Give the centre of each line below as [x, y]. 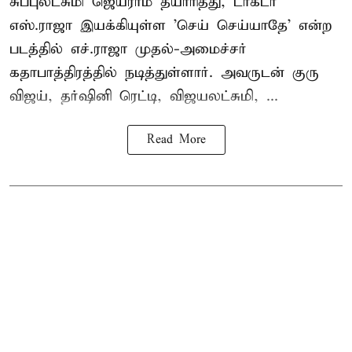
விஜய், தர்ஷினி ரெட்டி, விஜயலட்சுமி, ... [144, 96]
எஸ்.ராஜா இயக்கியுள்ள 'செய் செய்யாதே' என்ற [170, 25]
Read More [176, 139]
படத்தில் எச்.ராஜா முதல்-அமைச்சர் [128, 49]
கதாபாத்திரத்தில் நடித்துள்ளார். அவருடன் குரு [164, 72]
